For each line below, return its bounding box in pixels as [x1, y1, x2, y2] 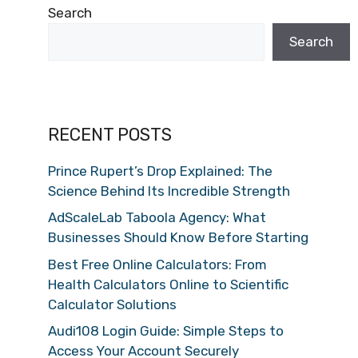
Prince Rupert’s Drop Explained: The [48, 162, 272, 179]
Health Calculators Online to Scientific [48, 276, 288, 292]
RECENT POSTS [48, 123, 172, 145]
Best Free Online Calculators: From [48, 256, 267, 272]
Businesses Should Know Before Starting [48, 229, 308, 246]
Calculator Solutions [48, 296, 177, 312]
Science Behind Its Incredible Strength [48, 182, 290, 199]
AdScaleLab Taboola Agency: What [48, 209, 266, 226]
